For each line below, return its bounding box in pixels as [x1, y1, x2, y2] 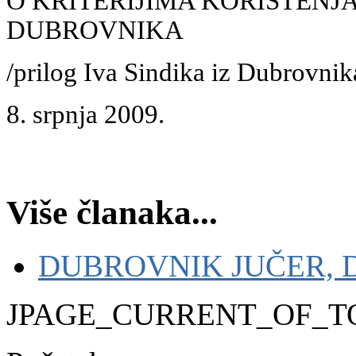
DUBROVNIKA [6, 15, 184, 44]
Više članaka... [6, 194, 218, 232]
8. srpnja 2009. [6, 99, 164, 129]
